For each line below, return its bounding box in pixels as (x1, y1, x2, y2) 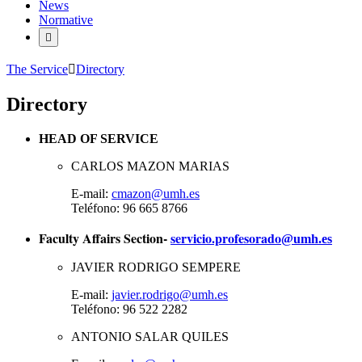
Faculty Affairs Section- (39, 228, 170, 247)
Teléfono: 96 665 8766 (71, 200, 187, 215)
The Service (6, 61, 68, 76)
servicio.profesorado (170, 228, 281, 247)
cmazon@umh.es (112, 186, 200, 200)
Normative (39, 12, 93, 27)
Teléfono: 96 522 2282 (71, 301, 187, 316)
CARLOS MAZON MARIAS (71, 158, 229, 173)
